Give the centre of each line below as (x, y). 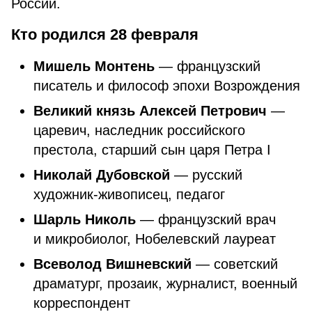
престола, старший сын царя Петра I (152, 150)
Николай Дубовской (102, 175)
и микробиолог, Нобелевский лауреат (155, 239)
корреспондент (82, 303)
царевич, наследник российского (139, 130)
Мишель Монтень (96, 66)
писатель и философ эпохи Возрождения (167, 86)
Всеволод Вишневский (112, 264)
